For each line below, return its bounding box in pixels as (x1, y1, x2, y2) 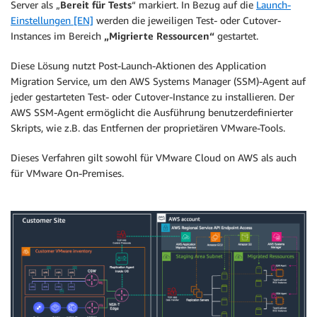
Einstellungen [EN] (11, 13, 93, 26)
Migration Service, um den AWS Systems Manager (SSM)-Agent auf (11, 74, 306, 87)
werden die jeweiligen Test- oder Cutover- (93, 13, 281, 26)
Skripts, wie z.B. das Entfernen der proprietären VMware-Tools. (11, 121, 285, 134)
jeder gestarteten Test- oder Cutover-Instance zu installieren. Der (11, 90, 294, 103)
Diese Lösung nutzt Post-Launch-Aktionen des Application (11, 59, 266, 71)
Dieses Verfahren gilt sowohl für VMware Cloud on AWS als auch (11, 151, 296, 163)
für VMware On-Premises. (11, 166, 124, 179)
